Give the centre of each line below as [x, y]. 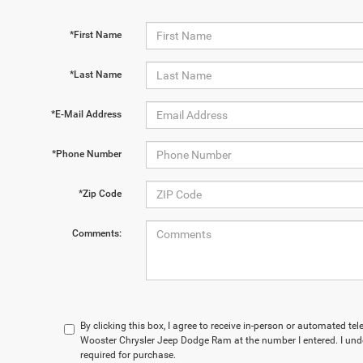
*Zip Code [100, 194]
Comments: [96, 233]
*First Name [95, 35]
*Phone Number [86, 154]
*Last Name [95, 75]
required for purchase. [128, 355]
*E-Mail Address [86, 114]
